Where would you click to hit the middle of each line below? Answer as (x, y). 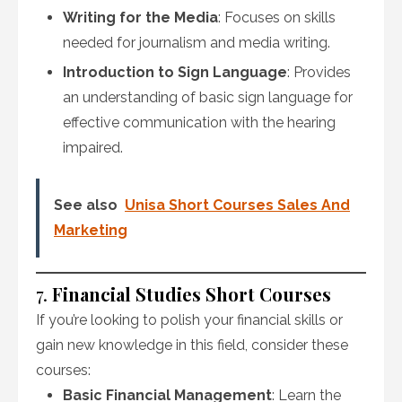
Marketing (91, 230)
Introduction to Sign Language (175, 72)
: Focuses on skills (277, 17)
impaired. (93, 148)
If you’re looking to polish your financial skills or (189, 320)
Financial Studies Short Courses (192, 294)
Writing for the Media (140, 17)
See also (86, 205)
